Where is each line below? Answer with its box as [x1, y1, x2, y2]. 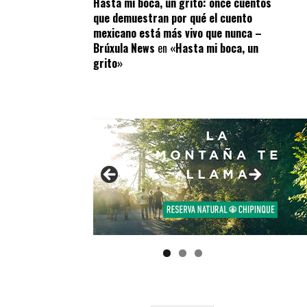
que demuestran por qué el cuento [93, 10, 252, 26]
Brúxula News [93, 40, 155, 56]
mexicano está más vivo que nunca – [93, 25, 262, 41]
